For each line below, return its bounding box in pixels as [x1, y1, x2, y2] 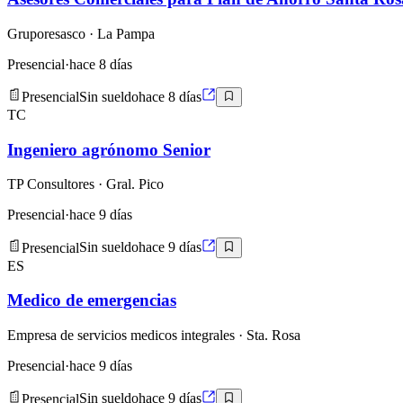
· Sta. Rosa [235, 327, 300, 344]
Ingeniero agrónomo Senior [7, 139, 210, 159]
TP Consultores [7, 176, 94, 193]
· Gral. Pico [94, 176, 164, 193]
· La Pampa [85, 25, 155, 41]
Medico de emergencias [7, 291, 176, 310]
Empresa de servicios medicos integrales [7, 327, 235, 344]
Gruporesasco [7, 25, 85, 41]
